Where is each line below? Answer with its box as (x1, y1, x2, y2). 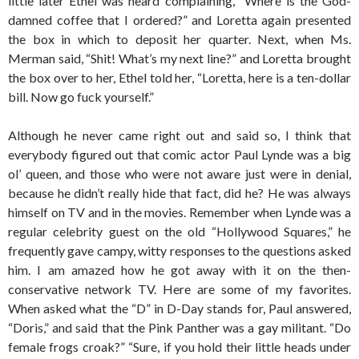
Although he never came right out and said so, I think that (8, 127, 351, 143)
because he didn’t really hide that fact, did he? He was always (8, 185, 351, 200)
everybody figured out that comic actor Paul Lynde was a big (8, 147, 351, 162)
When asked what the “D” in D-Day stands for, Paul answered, (8, 301, 351, 316)
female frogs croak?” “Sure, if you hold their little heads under (8, 339, 351, 354)
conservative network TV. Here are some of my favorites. (8, 281, 351, 296)
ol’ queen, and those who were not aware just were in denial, (8, 166, 351, 181)
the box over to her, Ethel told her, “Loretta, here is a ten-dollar (8, 70, 351, 85)
